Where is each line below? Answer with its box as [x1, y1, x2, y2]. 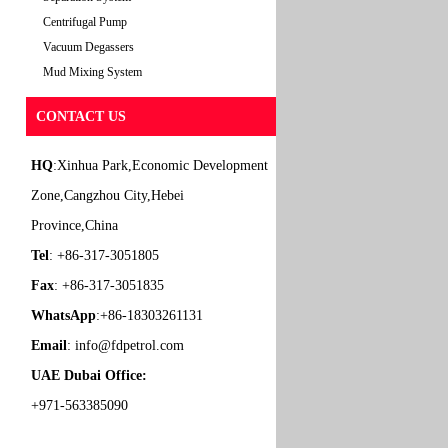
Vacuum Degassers [43, 40, 134, 54]
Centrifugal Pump [43, 15, 127, 29]
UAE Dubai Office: [31, 368, 147, 383]
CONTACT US [36, 109, 126, 124]
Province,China [31, 218, 118, 233]
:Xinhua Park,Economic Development [53, 158, 268, 173]
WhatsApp [31, 308, 96, 323]
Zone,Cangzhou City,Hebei [31, 188, 184, 203]
